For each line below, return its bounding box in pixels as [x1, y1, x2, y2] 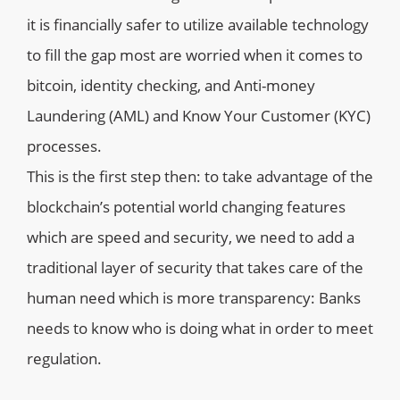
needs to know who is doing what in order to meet [27, 318, 373, 339]
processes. [27, 136, 102, 157]
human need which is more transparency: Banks [27, 287, 361, 309]
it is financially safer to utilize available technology [27, 14, 369, 36]
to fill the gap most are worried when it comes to [27, 45, 362, 66]
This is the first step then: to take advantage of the [27, 166, 373, 187]
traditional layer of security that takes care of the [27, 257, 363, 279]
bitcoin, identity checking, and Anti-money [27, 75, 315, 96]
